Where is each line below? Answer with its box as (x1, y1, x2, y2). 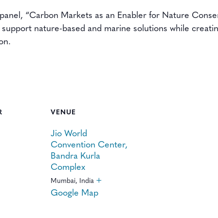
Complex (51, 163, 85, 172)
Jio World (51, 129, 87, 139)
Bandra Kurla (51, 152, 100, 161)
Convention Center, (51, 141, 127, 150)
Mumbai (51, 178, 75, 185)
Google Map (51, 189, 98, 198)
